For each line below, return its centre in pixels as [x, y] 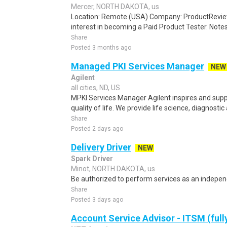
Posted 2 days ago [97, 129]
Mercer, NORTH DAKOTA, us [115, 7]
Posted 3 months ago [101, 48]
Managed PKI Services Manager [138, 66]
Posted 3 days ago [97, 200]
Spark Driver [92, 159]
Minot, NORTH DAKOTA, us [113, 169]
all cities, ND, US [96, 88]
